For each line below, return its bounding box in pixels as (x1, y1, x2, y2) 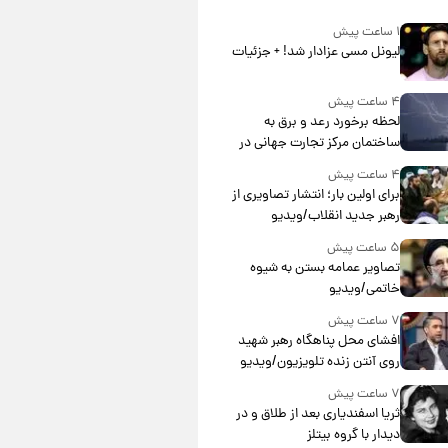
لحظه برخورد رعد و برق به (263, 112, 400, 134)
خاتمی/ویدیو (328, 279, 400, 301)
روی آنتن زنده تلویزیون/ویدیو (239, 352, 400, 374)
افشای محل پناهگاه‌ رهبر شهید (237, 331, 400, 353)
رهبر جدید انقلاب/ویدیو (270, 206, 400, 228)
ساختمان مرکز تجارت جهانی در (238, 133, 400, 155)
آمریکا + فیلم (332, 154, 400, 176)
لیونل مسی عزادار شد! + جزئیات (231, 42, 400, 64)
